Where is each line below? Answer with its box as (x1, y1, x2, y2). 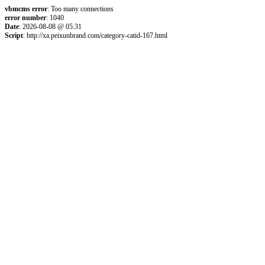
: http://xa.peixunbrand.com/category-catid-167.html (23, 31, 167, 40)
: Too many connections (47, 5, 114, 13)
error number (5, 14, 46, 22)
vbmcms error (5, 5, 47, 13)
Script (5, 31, 23, 40)
